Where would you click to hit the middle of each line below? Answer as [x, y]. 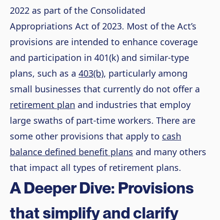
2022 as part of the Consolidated [78, 10]
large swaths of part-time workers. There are [103, 120]
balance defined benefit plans [71, 151]
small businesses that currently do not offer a [105, 89]
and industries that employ [133, 104]
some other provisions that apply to [86, 136]
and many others [170, 151]
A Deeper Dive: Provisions [102, 188]
